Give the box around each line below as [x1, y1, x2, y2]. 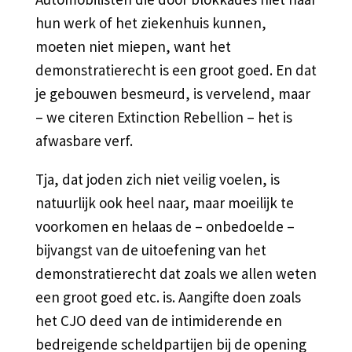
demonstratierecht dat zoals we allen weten [35, 263, 317, 283]
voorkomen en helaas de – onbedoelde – [35, 216, 295, 236]
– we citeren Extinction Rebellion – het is [35, 107, 292, 126]
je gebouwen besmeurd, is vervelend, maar [35, 83, 310, 103]
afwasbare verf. [35, 130, 133, 150]
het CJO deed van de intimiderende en [35, 310, 282, 330]
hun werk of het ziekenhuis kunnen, [35, 13, 266, 32]
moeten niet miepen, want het [35, 36, 231, 56]
